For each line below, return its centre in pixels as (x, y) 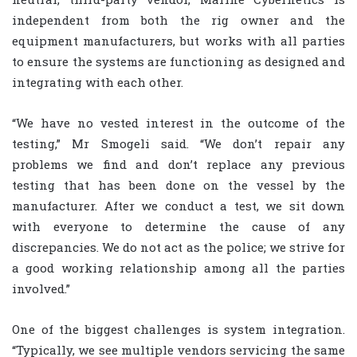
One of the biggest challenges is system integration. (178, 329)
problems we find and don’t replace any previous (178, 164)
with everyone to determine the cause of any (178, 226)
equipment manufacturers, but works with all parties (178, 40)
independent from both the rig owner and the (178, 20)
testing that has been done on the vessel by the (178, 184)
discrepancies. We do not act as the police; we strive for (178, 247)
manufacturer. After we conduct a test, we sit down (178, 205)
